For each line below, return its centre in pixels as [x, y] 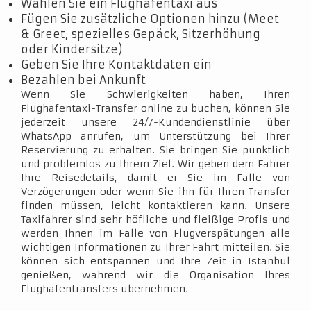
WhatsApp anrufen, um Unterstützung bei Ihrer [155, 136]
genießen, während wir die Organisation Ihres [155, 275]
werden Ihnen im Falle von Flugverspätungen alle [155, 233]
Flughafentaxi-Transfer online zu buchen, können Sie [155, 108]
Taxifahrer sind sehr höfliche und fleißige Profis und [155, 219]
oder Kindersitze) [72, 49]
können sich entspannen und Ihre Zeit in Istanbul [155, 261]
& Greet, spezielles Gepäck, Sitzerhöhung [141, 34]
